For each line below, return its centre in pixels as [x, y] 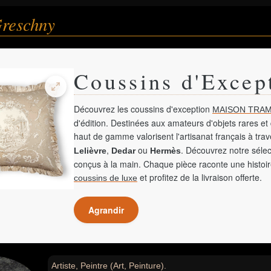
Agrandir [106, 210]
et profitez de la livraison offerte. [200, 177]
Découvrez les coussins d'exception [143, 109]
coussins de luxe [106, 178]
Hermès [165, 151]
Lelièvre [90, 151]
